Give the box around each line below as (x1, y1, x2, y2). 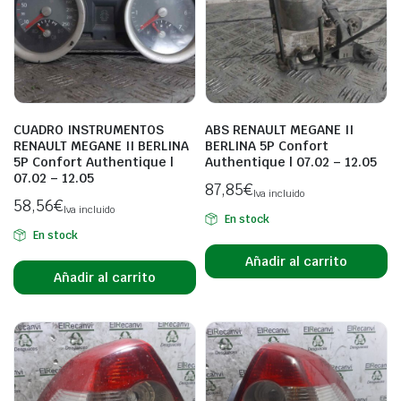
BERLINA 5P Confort (205, 138, 328, 154)
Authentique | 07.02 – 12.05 (205, 154, 377, 170)
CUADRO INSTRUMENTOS (13, 122, 164, 138)
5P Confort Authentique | (13, 154, 174, 170)
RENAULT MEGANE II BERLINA (13, 138, 189, 154)
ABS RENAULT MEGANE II (205, 122, 354, 138)
